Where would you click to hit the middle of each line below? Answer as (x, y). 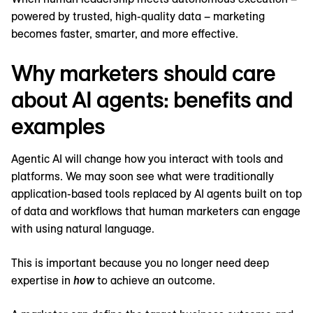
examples (58, 126)
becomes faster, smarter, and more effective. (125, 34)
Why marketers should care (144, 73)
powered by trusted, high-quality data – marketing (138, 16)
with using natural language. (83, 229)
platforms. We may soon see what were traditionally (143, 176)
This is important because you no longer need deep (140, 263)
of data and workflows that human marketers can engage (156, 211)
